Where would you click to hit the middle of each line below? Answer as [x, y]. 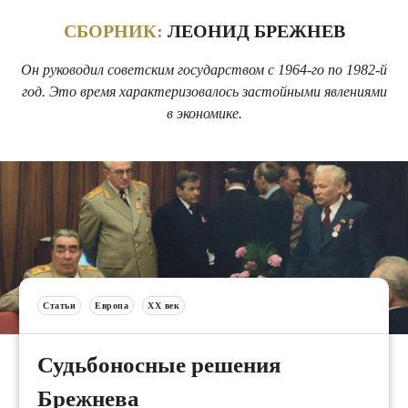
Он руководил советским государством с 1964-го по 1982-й [204, 70]
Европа [112, 306]
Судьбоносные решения [159, 365]
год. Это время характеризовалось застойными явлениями [204, 92]
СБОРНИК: [113, 31]
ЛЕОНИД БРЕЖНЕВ [254, 31]
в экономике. [204, 114]
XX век [163, 306]
